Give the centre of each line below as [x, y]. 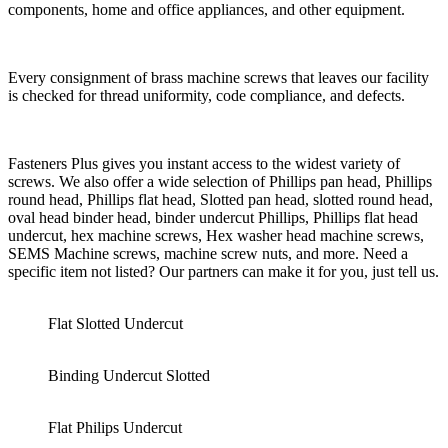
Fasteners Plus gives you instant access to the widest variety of [204, 164]
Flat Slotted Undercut [115, 324]
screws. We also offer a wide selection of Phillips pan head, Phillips [220, 182]
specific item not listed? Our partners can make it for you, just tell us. [223, 272]
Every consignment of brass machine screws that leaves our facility [218, 78]
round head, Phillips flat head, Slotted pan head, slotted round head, [220, 200]
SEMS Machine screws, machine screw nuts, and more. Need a [208, 254]
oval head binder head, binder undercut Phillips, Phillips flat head [213, 218]
